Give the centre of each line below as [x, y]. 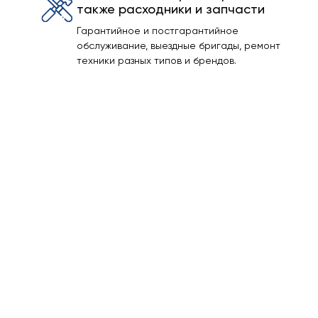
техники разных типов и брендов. [157, 60]
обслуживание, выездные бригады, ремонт [179, 45]
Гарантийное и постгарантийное [158, 31]
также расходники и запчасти [171, 9]
